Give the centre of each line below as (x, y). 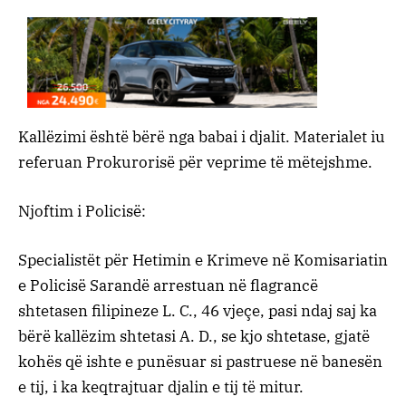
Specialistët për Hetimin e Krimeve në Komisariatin (203, 261)
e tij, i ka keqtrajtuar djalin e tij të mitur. (161, 387)
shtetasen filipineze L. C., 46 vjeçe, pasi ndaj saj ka (198, 311)
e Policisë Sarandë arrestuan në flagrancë (168, 286)
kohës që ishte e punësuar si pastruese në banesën (200, 362)
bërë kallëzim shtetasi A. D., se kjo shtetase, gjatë (194, 337)
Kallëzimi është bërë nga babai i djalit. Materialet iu (202, 136)
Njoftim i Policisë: (82, 212)
